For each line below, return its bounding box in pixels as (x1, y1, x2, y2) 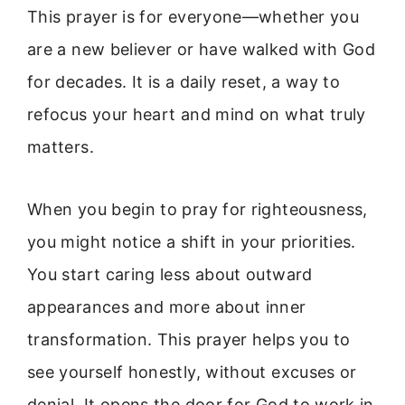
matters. (27, 137, 94, 157)
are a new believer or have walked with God (27, 40, 376, 60)
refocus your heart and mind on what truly (27, 105, 366, 125)
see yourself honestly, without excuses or (27, 362, 357, 381)
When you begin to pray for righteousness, (27, 199, 368, 219)
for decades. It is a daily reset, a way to (27, 72, 341, 92)
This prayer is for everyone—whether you (27, 7, 360, 27)
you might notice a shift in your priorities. (27, 231, 356, 251)
